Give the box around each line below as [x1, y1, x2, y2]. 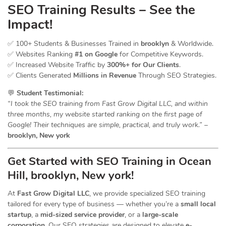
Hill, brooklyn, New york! [8, 168, 134, 184]
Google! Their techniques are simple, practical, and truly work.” [8, 120, 202, 130]
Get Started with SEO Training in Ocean [8, 154, 211, 169]
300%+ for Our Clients [107, 60, 179, 70]
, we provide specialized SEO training [89, 189, 205, 199]
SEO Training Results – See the [8, 1, 195, 19]
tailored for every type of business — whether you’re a [8, 199, 181, 209]
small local [181, 199, 216, 209]
